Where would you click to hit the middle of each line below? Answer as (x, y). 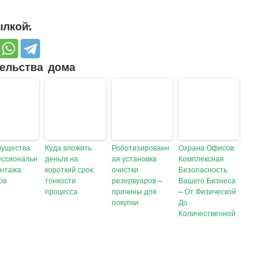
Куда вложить (69, 148)
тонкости (61, 181)
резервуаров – (137, 181)
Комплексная (202, 159)
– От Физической (208, 192)
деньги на (62, 159)
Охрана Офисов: (207, 148)
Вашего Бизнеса (207, 181)
